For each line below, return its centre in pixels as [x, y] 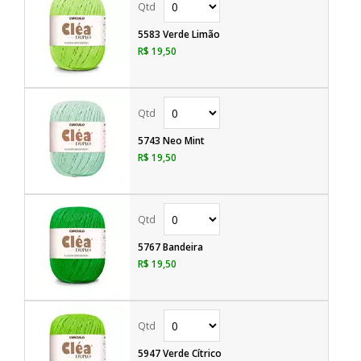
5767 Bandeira [170, 247]
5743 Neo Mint [171, 141]
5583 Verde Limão [179, 34]
